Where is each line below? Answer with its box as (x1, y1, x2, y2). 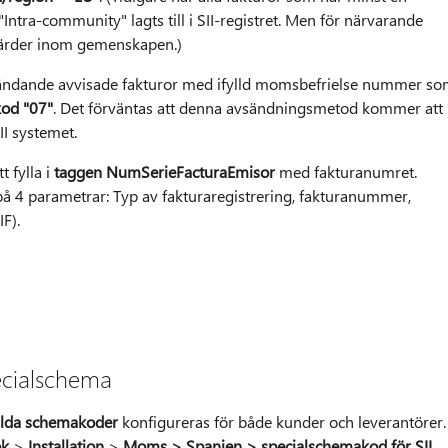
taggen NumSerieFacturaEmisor (53, 161, 275, 183)
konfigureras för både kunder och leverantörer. (117, 411, 446, 433)
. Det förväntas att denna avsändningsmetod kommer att (52, 97, 443, 119)
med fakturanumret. (274, 161, 417, 183)
